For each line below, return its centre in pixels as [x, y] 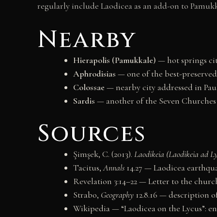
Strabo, [87, 194]
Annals [114, 167]
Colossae [89, 87]
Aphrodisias [94, 73]
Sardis [84, 101]
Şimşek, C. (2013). [104, 154]
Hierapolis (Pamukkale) [115, 60]
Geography [117, 194]
